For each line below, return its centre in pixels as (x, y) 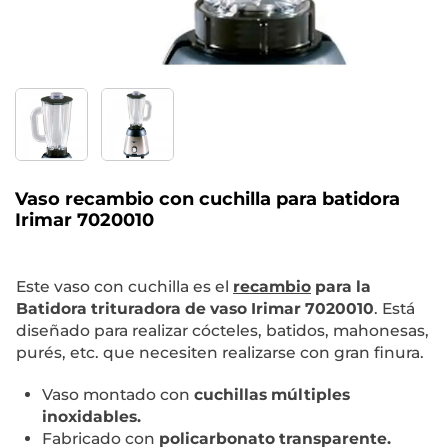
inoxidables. (91, 417)
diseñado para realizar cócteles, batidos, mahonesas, (222, 331)
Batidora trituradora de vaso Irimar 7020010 (195, 309)
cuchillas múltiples (272, 395)
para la (341, 287)
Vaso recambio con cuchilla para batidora (207, 199)
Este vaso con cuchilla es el (124, 287)
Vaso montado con (118, 395)
